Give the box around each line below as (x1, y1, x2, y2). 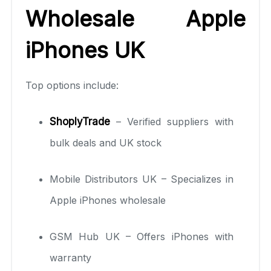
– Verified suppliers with (110, 115, 233, 128)
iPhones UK (25, 36, 145, 64)
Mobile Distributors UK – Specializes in (50, 172, 233, 185)
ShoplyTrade (50, 115, 110, 128)
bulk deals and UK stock (50, 136, 162, 149)
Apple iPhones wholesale (50, 194, 166, 206)
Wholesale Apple (25, 5, 246, 32)
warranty (50, 251, 91, 264)
